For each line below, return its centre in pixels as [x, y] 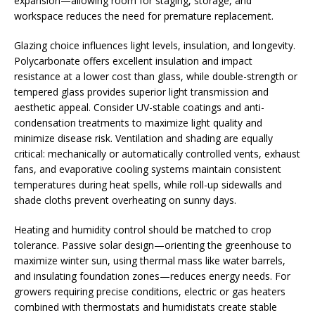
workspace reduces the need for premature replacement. [144, 16]
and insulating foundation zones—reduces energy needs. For [152, 276]
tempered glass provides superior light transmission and [141, 92]
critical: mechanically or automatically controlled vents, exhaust [157, 154]
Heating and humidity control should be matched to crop [143, 230]
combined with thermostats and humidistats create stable [146, 307]
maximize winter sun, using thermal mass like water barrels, [150, 261]
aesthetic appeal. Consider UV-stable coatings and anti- [139, 107]
